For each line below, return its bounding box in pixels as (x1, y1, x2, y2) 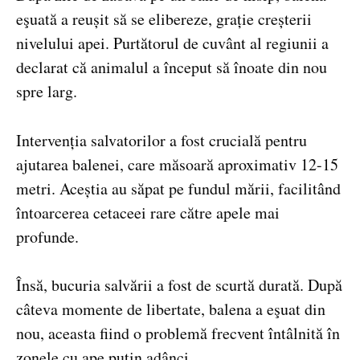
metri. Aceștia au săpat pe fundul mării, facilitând (16, 177, 341, 199)
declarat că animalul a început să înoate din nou (16, 55, 327, 78)
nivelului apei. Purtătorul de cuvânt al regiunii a (16, 31, 329, 54)
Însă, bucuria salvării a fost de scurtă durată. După (16, 274, 342, 297)
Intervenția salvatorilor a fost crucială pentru (16, 129, 307, 151)
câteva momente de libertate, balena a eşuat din (16, 298, 325, 321)
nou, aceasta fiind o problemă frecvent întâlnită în (16, 322, 340, 345)
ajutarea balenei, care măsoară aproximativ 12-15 (16, 153, 338, 175)
